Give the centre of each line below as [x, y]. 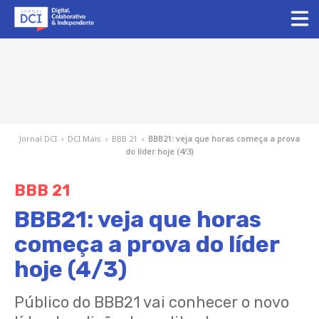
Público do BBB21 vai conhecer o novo [152, 302]
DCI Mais [84, 138]
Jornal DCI [38, 138]
